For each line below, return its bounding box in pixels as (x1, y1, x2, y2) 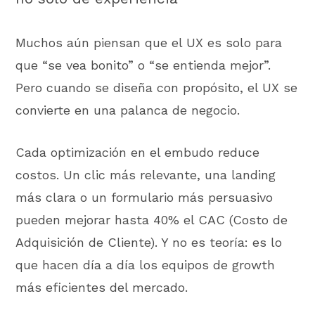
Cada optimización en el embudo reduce (15, 145, 260, 160)
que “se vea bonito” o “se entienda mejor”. (15, 57, 271, 72)
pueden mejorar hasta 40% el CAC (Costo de (15, 212, 288, 228)
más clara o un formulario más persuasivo (15, 190, 274, 205)
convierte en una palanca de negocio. (15, 102, 240, 117)
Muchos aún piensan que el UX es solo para (15, 34, 283, 50)
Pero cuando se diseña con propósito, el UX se (15, 79, 298, 95)
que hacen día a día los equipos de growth (15, 257, 276, 273)
